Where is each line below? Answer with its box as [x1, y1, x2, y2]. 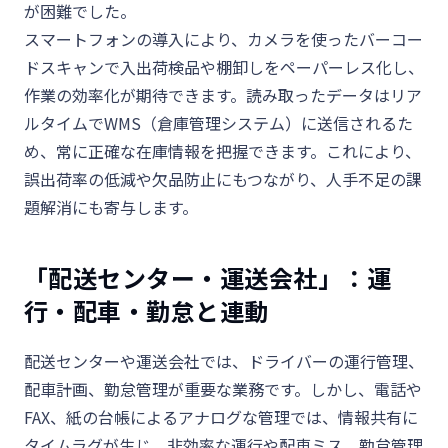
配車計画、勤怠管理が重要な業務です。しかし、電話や [24, 377, 422, 402]
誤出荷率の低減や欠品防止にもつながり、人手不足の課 [24, 167, 422, 192]
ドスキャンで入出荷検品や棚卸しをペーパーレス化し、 [24, 55, 424, 80]
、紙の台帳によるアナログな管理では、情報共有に [50, 405, 418, 430]
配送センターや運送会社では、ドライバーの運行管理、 [24, 349, 424, 374]
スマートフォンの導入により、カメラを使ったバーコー [24, 27, 423, 52]
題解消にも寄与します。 [24, 195, 198, 220]
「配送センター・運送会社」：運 [24, 260, 392, 296]
